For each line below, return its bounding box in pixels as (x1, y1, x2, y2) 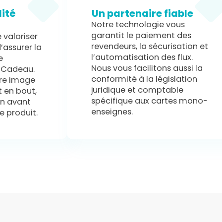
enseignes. (91, 106, 133, 118)
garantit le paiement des (91, 30, 192, 42)
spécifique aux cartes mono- (91, 95, 208, 107)
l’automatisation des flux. (91, 52, 193, 63)
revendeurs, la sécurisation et (91, 41, 209, 53)
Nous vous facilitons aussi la (91, 62, 203, 74)
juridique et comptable (91, 84, 184, 96)
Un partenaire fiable (91, 6, 193, 21)
